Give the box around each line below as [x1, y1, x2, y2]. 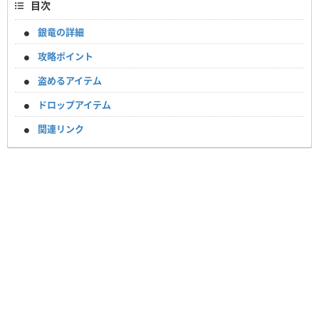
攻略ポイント [38, 50, 93, 63]
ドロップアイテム [38, 98, 111, 112]
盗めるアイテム [38, 74, 102, 88]
